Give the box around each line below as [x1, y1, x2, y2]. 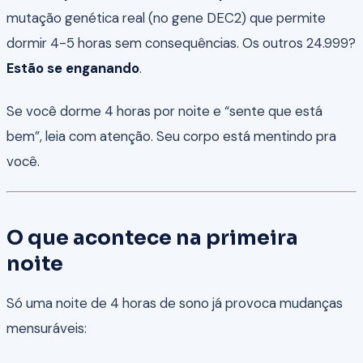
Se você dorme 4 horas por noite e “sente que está [6, 101, 322, 120]
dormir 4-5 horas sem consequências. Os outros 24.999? [6, 33, 356, 52]
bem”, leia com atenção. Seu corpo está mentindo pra [6, 126, 336, 145]
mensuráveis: [6, 318, 87, 337]
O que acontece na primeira [6, 225, 298, 251]
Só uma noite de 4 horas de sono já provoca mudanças [6, 293, 343, 312]
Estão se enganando [6, 58, 139, 77]
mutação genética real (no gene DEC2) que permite [6, 8, 326, 27]
